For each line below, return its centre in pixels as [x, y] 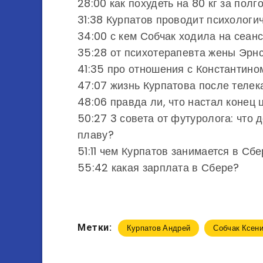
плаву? [96, 135]
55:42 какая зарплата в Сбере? [159, 168]
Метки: [95, 227]
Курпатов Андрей [159, 228]
